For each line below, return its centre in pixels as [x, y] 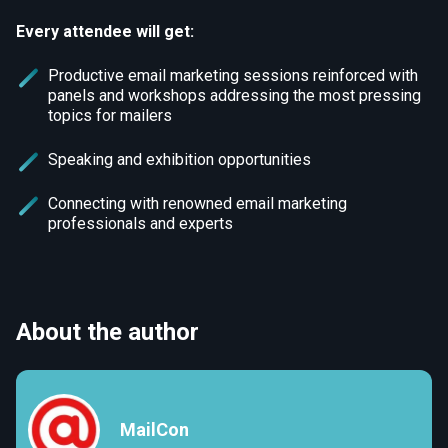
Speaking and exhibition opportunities [179, 160]
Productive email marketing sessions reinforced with [233, 76]
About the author [107, 332]
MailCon [154, 430]
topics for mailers [110, 116]
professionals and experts [140, 224]
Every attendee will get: [105, 32]
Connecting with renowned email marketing [197, 204]
